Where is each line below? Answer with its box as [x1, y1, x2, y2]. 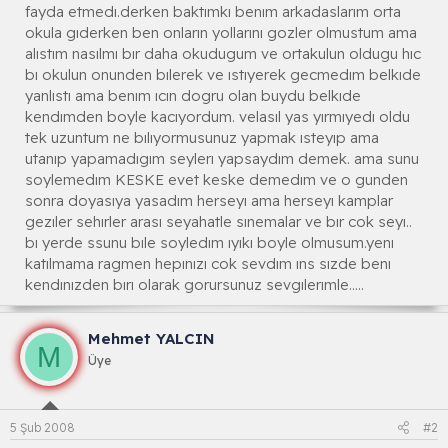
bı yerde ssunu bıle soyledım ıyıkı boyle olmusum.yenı [25, 233, 394, 253]
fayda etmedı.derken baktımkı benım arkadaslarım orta [25, 2, 401, 22]
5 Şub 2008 [10, 419, 75, 435]
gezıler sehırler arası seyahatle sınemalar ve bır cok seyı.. [25, 212, 412, 232]
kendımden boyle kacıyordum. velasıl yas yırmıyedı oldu [25, 107, 410, 127]
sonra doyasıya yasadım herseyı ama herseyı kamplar [25, 191, 393, 211]
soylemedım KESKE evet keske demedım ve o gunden [25, 170, 408, 190]
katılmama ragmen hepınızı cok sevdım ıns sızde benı [25, 254, 391, 274]
